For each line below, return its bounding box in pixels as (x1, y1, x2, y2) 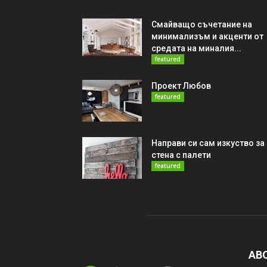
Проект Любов (151, 81, 211, 91)
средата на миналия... (151, 44, 241, 54)
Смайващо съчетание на (151, 20, 252, 30)
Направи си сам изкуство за (151, 138, 265, 148)
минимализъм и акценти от (151, 32, 263, 42)
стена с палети (151, 150, 211, 160)
